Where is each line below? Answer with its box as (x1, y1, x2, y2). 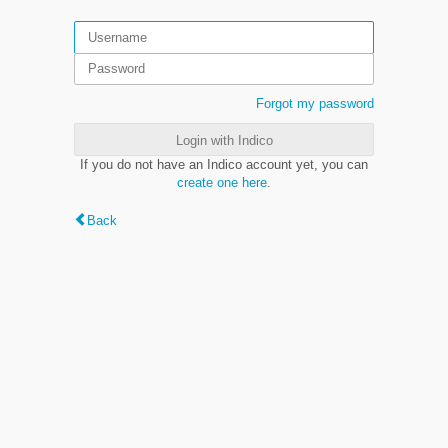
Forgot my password (256, 96, 374, 111)
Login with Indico (175, 132, 273, 148)
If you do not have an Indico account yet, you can (80, 156, 368, 172)
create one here (177, 174, 267, 190)
